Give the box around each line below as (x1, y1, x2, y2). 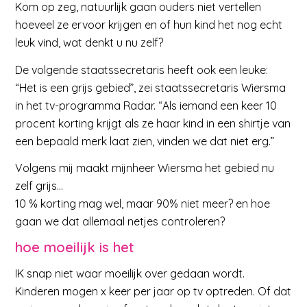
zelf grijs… (15, 179, 64, 193)
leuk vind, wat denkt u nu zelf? (15, 36, 164, 50)
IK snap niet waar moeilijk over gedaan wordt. (15, 266, 245, 280)
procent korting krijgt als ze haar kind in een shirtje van (15, 116, 291, 130)
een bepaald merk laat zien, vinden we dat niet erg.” (15, 134, 275, 148)
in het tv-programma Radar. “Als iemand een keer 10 (15, 98, 278, 112)
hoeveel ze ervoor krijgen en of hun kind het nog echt (15, 18, 283, 32)
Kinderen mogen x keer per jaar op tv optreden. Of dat (15, 284, 292, 298)
